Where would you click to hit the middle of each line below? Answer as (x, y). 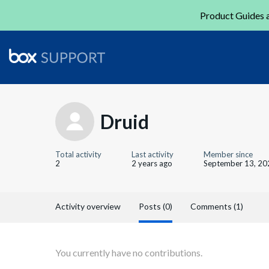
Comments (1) (217, 206)
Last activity (153, 154)
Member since (228, 154)
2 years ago (152, 163)
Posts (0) (156, 206)
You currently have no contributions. (129, 252)
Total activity (78, 154)
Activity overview (88, 206)
